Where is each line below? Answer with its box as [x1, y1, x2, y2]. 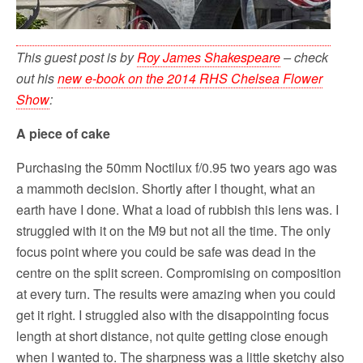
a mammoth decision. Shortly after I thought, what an [16, 178, 315, 198]
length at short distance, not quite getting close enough [16, 326, 328, 345]
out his [16, 68, 58, 88]
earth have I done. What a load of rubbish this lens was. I [16, 199, 339, 219]
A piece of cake [16, 123, 110, 143]
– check [280, 47, 328, 66]
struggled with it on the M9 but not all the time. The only [16, 220, 331, 240]
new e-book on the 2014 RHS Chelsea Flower [58, 68, 322, 88]
